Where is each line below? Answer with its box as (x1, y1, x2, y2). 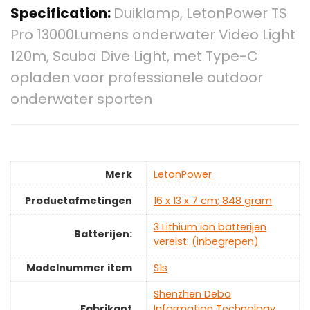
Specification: (10, 3, 113, 24)
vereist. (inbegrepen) (154, 235, 259, 249)
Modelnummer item (26, 261, 132, 275)
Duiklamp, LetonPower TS (113, 3, 287, 24)
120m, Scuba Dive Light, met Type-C (10, 46, 258, 66)
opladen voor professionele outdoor (10, 68, 263, 88)
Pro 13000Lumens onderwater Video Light (10, 25, 295, 45)
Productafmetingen (25, 194, 132, 208)
